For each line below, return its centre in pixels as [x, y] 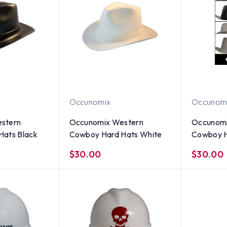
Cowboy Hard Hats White [116, 134]
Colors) [205, 146]
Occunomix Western [106, 122]
